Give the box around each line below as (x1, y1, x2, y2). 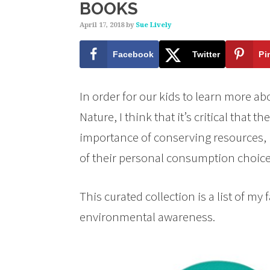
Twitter (192, 49, 220, 59)
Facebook (113, 49, 154, 59)
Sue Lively (136, 21, 171, 29)
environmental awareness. (80, 209, 215, 225)
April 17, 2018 (80, 21, 124, 29)
